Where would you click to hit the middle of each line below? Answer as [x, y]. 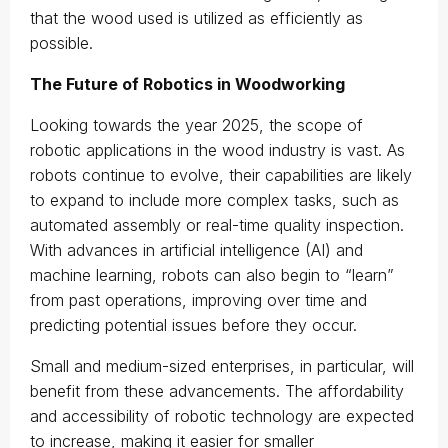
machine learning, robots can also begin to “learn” [212, 275]
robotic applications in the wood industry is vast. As [217, 150]
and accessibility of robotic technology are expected [222, 416]
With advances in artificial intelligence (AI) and [196, 250]
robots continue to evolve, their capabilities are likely [221, 175]
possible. [61, 43]
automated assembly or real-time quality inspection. [217, 225]
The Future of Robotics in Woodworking [187, 84]
